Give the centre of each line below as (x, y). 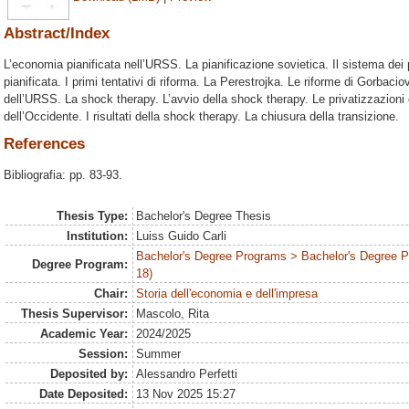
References (44, 144)
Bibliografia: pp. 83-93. (63, 175)
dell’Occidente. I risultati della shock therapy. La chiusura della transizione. (201, 116)
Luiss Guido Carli (182, 236)
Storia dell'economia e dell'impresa (227, 294)
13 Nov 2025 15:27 (186, 394)
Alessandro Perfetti (187, 374)
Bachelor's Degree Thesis (204, 216)
